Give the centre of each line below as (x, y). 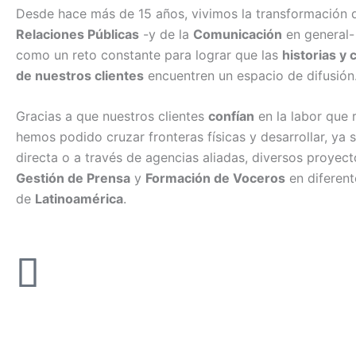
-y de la (166, 34)
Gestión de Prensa (73, 178)
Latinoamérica (79, 199)
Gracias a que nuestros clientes (112, 116)
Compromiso (58, 295)
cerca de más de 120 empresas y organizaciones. (157, 337)
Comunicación (238, 34)
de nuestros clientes (80, 75)
